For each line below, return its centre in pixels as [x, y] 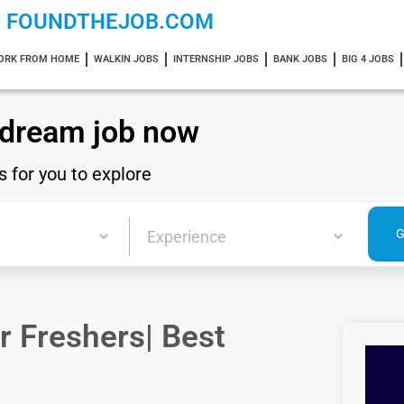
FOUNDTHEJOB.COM [110, 22]
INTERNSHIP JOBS [216, 59]
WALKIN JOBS [126, 59]
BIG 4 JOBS [367, 59]
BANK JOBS [300, 59]
